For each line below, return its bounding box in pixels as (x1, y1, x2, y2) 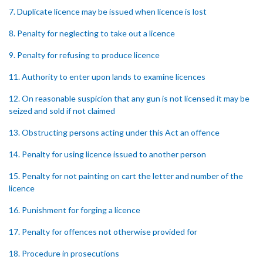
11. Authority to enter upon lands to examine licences (9, 72, 205, 82)
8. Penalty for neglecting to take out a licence (9, 28, 175, 38)
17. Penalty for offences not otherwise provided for (9, 227, 197, 237)
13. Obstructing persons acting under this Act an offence (9, 127, 220, 137)
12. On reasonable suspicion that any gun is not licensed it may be (9, 93, 249, 103)
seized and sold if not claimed (9, 106, 115, 116)
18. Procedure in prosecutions (9, 248, 119, 258)
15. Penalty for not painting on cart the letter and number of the (9, 171, 243, 181)
